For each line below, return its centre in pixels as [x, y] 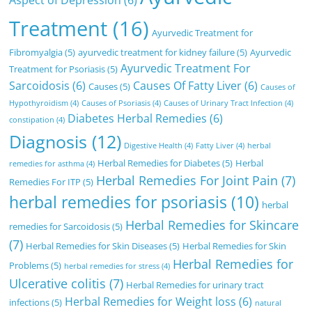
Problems [29, 266]
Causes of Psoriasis [116, 103]
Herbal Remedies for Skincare [212, 225]
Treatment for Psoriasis [57, 69]
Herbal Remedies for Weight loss [151, 302]
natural [268, 303]
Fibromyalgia [36, 53]
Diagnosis [48, 142]
